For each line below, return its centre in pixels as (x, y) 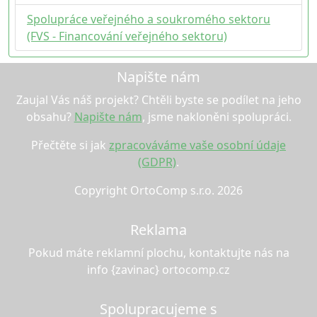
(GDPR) (157, 162)
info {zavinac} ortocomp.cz (158, 270)
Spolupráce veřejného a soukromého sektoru (149, 19)
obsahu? (50, 117)
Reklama (158, 230)
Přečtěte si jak (70, 145)
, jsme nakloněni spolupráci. (217, 117)
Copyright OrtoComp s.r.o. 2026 (158, 190)
